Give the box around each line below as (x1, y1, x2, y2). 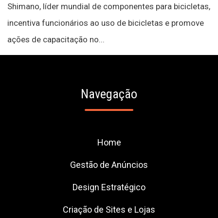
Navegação (81, 87, 137, 101)
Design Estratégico (73, 182, 145, 192)
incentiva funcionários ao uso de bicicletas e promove (7, 18, 204, 28)
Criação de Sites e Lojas (63, 204, 155, 215)
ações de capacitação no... (7, 35, 105, 44)
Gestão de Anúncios (70, 160, 148, 170)
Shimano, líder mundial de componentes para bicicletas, (7, 1, 210, 11)
